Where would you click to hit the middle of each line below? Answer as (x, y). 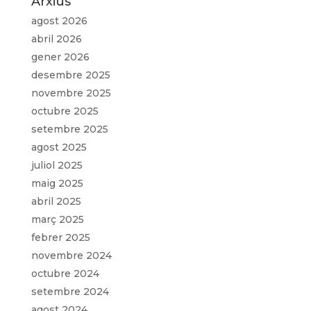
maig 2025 (57, 183)
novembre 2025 (71, 93)
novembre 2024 (71, 255)
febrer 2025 (60, 237)
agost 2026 (59, 20)
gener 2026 (60, 57)
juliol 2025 (57, 165)
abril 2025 (56, 201)
